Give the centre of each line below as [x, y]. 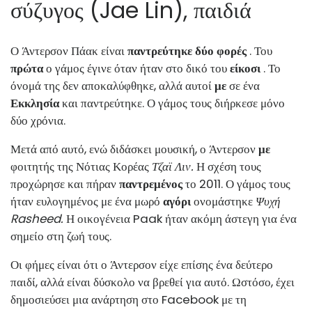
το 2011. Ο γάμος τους [236, 184]
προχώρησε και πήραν [65, 184]
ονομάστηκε [223, 201]
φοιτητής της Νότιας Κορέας [81, 166]
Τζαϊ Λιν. [173, 166]
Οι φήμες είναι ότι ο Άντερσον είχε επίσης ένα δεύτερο [142, 264]
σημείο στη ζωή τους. [61, 236]
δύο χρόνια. [38, 120]
